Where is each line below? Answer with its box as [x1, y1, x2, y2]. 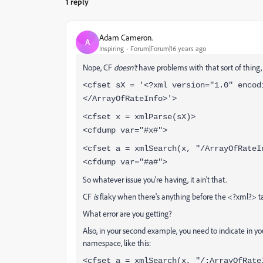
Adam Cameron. [99, 32, 153, 42]
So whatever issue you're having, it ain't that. [83, 174, 227, 184]
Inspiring [99, 43, 124, 53]
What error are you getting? [83, 208, 172, 218]
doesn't [114, 62, 137, 72]
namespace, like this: [83, 238, 151, 248]
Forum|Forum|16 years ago [130, 43, 206, 53]
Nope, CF [83, 62, 114, 72]
